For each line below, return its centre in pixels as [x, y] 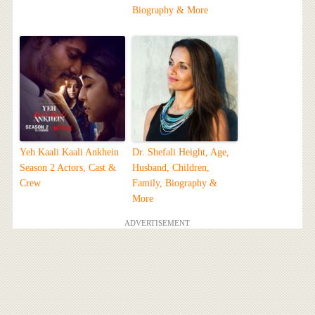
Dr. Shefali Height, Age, [180, 152]
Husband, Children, [171, 167]
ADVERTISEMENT [157, 223]
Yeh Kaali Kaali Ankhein [69, 152]
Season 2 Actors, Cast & [67, 167]
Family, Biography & [174, 183]
